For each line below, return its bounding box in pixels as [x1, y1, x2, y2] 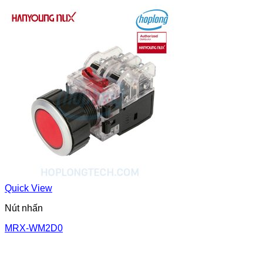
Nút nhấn [5, 203, 43, 213]
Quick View [5, 183, 52, 193]
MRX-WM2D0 [5, 222, 63, 233]
